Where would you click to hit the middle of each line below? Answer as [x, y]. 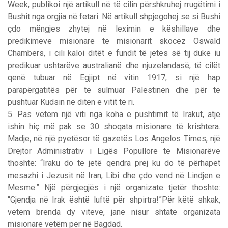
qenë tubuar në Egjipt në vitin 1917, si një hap [114, 77]
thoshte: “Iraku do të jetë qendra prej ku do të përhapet [114, 163]
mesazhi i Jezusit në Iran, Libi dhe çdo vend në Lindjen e [114, 175]
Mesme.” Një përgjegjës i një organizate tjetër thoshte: [114, 187]
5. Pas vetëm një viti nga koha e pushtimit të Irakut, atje [114, 114]
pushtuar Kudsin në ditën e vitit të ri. [71, 102]
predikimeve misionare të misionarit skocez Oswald [114, 41]
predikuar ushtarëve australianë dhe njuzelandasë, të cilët [114, 65]
